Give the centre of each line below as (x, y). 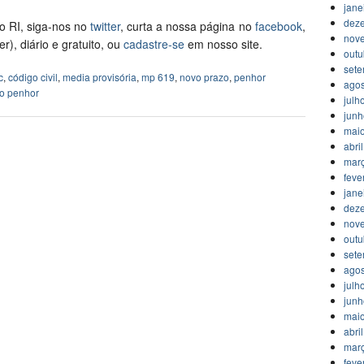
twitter (106, 26)
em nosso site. (223, 44)
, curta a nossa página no (188, 26)
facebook (278, 26)
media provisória (100, 77)
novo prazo (204, 77)
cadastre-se (154, 44)
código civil (33, 77)
